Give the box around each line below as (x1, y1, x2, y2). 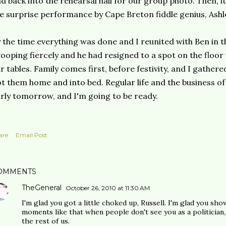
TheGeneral (22, 183, 62, 192)
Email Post (16, 131, 47, 139)
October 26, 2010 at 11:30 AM (66, 184, 150, 192)
